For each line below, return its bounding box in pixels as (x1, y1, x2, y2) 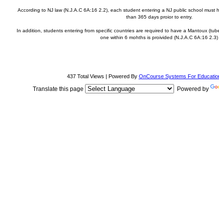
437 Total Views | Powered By (66, 73, 139, 79)
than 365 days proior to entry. (126, 14, 193, 20)
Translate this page (33, 86, 85, 92)
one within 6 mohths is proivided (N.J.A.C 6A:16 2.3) (100, 35, 218, 40)
